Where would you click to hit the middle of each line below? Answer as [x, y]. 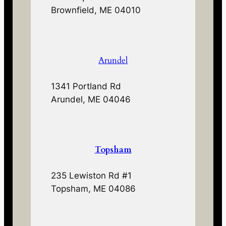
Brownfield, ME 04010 [96, 10]
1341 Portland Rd [86, 86]
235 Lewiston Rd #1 [92, 175]
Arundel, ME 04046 [91, 99]
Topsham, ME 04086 [94, 188]
